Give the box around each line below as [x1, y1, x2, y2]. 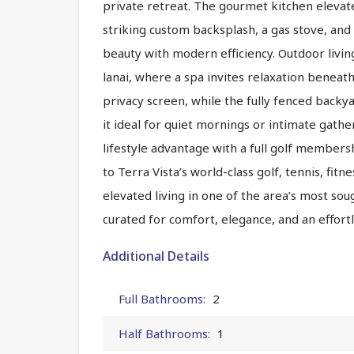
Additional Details [103, 247, 209, 265]
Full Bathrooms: [119, 290, 205, 307]
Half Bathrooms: [119, 325, 210, 341]
